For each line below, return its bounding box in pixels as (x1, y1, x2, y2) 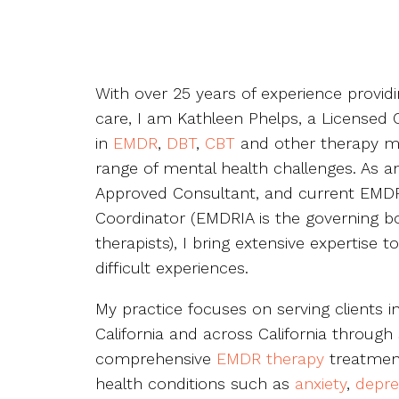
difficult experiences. (95, 258, 254, 277)
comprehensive (95, 349, 216, 368)
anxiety (295, 374, 346, 393)
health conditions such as (95, 374, 295, 393)
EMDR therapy (216, 349, 324, 368)
